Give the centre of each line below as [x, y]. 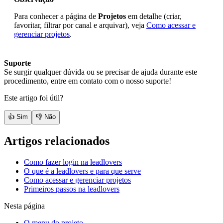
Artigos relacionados [57, 141]
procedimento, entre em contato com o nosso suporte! [88, 81]
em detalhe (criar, [154, 16]
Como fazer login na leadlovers [73, 162]
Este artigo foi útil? [34, 98]
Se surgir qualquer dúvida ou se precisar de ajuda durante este [101, 72]
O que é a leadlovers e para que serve [82, 171]
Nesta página [24, 206]
